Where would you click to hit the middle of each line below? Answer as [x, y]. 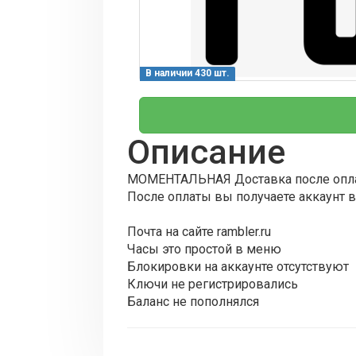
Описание [206, 152]
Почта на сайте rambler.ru [199, 232]
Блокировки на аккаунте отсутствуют [238, 267]
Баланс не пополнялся [193, 302]
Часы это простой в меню [204, 250]
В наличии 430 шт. [188, 74]
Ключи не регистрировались [213, 284]
